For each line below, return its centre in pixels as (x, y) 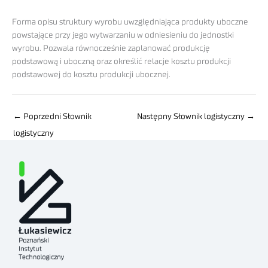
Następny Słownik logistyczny (192, 116)
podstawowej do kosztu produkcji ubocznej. (91, 75)
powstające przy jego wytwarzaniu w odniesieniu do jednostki (123, 36)
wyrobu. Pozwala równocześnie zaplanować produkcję (111, 49)
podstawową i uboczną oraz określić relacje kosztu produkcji (121, 62)
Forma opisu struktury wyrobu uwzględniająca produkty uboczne (130, 22)
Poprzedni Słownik (57, 116)
